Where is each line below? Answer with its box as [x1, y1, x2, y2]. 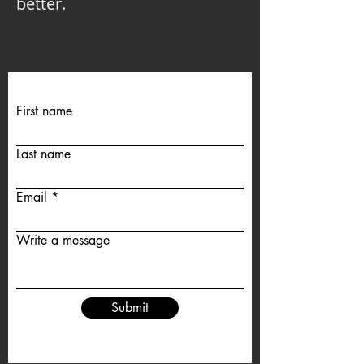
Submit [111, 299, 149, 316]
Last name [16, 145, 71, 162]
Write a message [16, 232, 110, 249]
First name [16, 102, 72, 119]
